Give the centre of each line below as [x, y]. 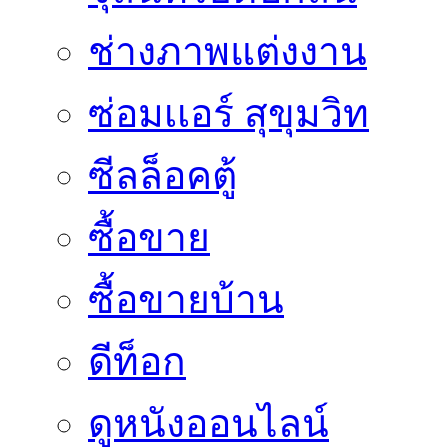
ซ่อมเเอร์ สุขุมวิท [228, 114]
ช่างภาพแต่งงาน [227, 52]
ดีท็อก [137, 362]
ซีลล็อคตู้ [162, 176]
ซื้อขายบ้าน [186, 300]
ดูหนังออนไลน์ [208, 424]
